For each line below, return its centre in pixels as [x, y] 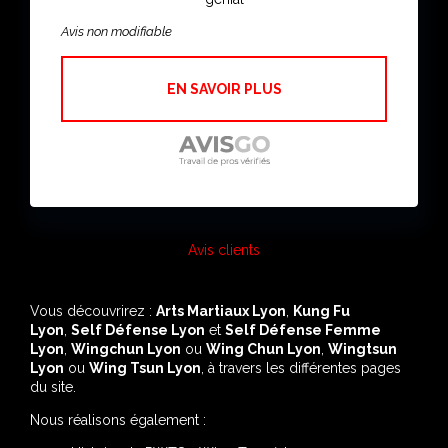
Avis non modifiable [116, 31]
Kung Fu [321, 310]
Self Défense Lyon [138, 329]
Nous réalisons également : [118, 419]
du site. [53, 386]
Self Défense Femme [303, 329]
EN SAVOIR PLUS [224, 88]
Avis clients [224, 249]
